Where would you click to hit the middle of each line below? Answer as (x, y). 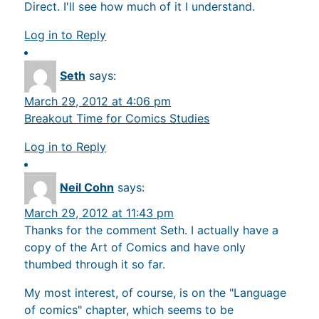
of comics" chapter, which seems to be (129, 310)
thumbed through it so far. (95, 264)
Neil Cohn (87, 187)
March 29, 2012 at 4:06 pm (98, 101)
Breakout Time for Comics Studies (117, 119)
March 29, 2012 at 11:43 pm (99, 213)
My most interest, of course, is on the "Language (156, 293)
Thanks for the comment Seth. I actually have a (152, 230)
